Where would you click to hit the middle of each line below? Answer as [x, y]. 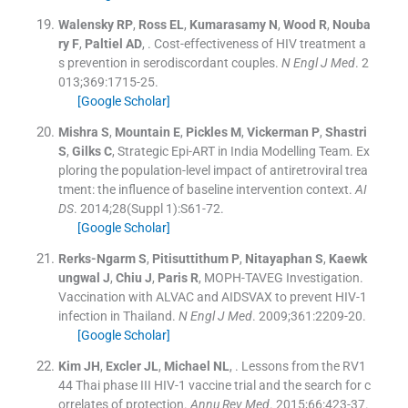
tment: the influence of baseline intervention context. [205, 189]
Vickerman [277, 132]
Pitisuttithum [190, 258]
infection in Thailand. [117, 316]
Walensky [86, 24]
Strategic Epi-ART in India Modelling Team [233, 151]
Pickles [206, 132]
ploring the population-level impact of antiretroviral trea [213, 170]
